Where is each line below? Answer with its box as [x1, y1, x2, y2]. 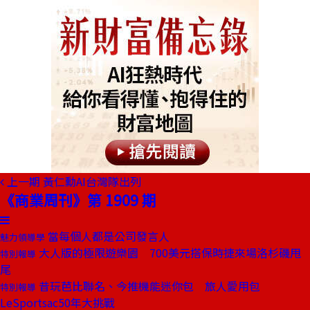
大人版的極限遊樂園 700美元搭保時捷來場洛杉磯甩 [36, 244, 301, 261]
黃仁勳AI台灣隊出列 [43, 173, 141, 190]
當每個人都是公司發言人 [45, 228, 170, 244]
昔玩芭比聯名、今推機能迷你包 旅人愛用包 [36, 277, 260, 294]
